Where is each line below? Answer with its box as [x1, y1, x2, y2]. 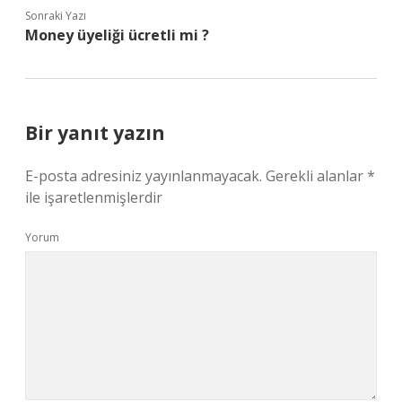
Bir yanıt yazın [25, 120, 165, 145]
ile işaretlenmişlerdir [25, 188, 162, 207]
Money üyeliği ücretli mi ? [25, 25, 209, 45]
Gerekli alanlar [266, 166, 367, 186]
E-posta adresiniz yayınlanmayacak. [25, 166, 262, 186]
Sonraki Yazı [25, 8, 86, 23]
